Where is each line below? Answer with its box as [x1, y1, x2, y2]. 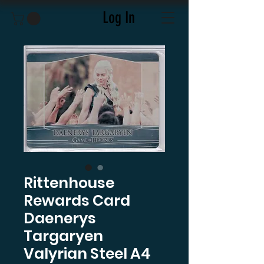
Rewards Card [24, 190, 130, 211]
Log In [102, 8, 135, 27]
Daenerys [24, 207, 96, 229]
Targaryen [24, 225, 103, 246]
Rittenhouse [24, 172, 114, 193]
